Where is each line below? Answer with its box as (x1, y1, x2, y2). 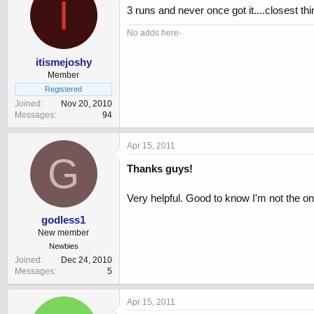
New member (38, 228, 89, 238)
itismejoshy (35, 55, 92, 68)
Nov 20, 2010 (61, 98, 112, 109)
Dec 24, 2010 (61, 255, 112, 266)
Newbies (48, 242, 78, 251)
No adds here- (127, 28, 182, 39)
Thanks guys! (127, 162, 193, 175)
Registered (45, 84, 82, 93)
